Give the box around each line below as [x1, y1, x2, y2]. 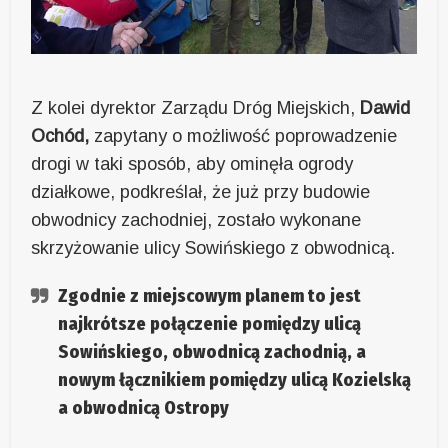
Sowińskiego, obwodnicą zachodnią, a [58, 340, 367, 363]
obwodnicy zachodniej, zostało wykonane [31, 209, 362, 230]
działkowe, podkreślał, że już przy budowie [31, 181, 371, 202]
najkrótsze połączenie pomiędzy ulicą [58, 312, 362, 335]
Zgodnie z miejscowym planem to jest [58, 284, 362, 307]
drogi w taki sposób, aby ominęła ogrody [31, 153, 354, 174]
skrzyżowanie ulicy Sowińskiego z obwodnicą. [31, 237, 396, 258]
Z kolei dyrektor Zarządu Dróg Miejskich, [31, 97, 361, 118]
